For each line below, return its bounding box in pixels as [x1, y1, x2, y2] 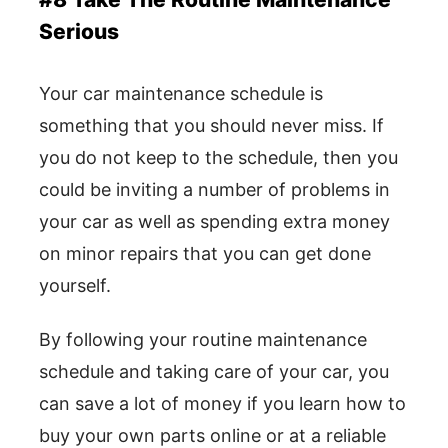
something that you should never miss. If [39, 115, 384, 137]
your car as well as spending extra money [39, 211, 390, 233]
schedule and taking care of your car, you [39, 361, 389, 383]
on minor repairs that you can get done [39, 243, 371, 265]
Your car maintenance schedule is [39, 83, 323, 105]
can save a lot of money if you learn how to [39, 393, 406, 415]
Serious [39, 19, 119, 45]
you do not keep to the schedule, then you [39, 147, 398, 169]
